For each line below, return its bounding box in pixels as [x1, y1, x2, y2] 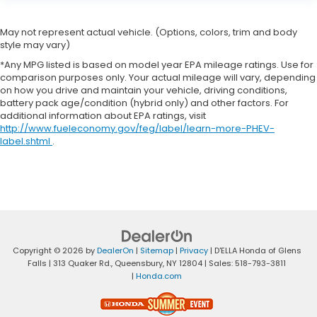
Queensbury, [113, 257, 164, 269]
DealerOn [96, 244, 134, 256]
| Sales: [202, 257, 235, 269]
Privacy [179, 244, 208, 256]
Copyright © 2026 [12, 244, 86, 256]
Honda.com [136, 270, 182, 282]
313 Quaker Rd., [51, 257, 113, 269]
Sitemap [139, 244, 173, 256]
